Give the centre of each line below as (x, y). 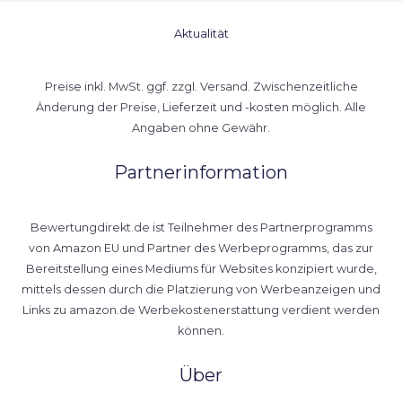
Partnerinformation (201, 172)
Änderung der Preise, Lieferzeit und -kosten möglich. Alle (201, 107)
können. (201, 331)
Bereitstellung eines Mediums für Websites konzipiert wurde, (201, 269)
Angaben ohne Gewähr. (201, 127)
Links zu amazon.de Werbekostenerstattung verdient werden (201, 310)
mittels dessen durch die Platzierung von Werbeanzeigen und (201, 290)
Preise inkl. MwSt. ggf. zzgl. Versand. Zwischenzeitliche (201, 86)
